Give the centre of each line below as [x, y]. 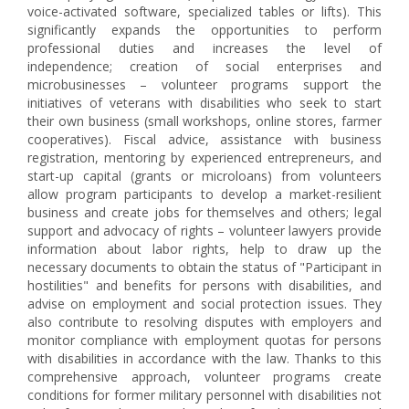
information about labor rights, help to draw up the [204, 249]
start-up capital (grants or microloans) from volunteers [204, 176]
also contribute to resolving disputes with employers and [204, 322]
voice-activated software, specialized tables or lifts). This [204, 11]
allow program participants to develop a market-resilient [204, 194]
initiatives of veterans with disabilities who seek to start [204, 103]
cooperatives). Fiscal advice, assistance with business [204, 139]
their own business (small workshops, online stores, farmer [204, 121]
